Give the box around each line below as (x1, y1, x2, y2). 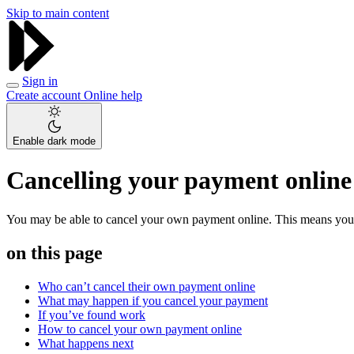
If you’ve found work (38, 307, 145, 322)
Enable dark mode (13, 135, 96, 147)
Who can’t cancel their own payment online (38, 279, 255, 293)
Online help (84, 88, 142, 102)
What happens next (38, 336, 134, 350)
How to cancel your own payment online (38, 322, 242, 336)
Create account (6, 88, 84, 102)
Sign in (22, 74, 58, 88)
